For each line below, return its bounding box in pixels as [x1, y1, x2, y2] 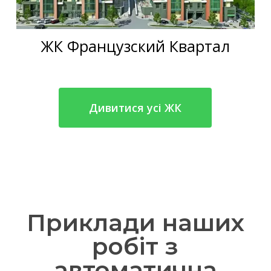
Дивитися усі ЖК [89, 100, 182, 116]
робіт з [92, 231, 179, 261]
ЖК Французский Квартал [41, 36, 230, 57]
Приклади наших [26, 207, 244, 237]
